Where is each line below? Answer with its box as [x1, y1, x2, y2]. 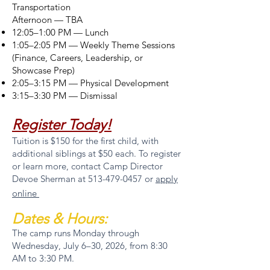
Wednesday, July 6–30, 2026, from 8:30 [12, 240, 168, 251]
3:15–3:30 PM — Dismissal [12, 90, 118, 101]
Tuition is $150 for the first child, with [12, 135, 159, 146]
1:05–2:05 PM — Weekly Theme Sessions [12, 39, 175, 51]
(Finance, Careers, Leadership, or [12, 52, 143, 63]
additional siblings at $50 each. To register [12, 148, 181, 159]
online [12, 187, 39, 199]
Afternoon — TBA [12, 14, 83, 25]
